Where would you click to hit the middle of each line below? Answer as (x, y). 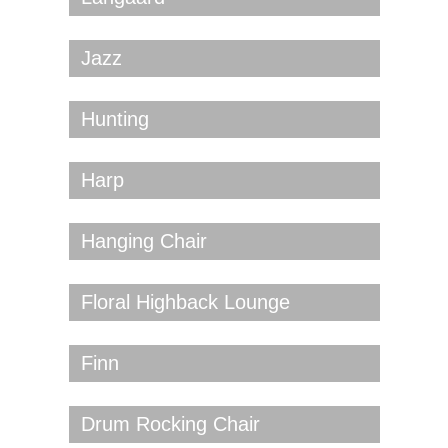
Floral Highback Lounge (185, 302)
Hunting (114, 119)
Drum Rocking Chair (170, 424)
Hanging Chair (143, 241)
